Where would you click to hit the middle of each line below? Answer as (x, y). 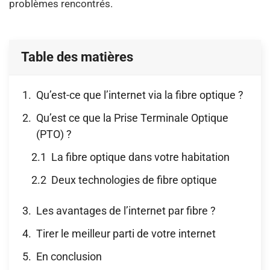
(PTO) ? (54, 134)
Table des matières (77, 57)
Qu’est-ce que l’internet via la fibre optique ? (140, 95)
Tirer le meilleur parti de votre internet (126, 233)
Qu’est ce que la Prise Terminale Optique (132, 118)
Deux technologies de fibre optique (134, 180)
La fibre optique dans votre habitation (140, 157)
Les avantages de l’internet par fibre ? (126, 210)
